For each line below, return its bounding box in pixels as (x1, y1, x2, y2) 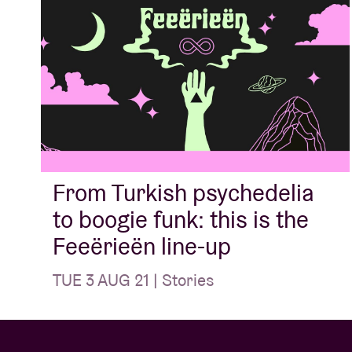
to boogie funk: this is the (53, 204, 309, 236)
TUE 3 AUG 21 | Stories (53, 269, 214, 291)
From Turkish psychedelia (53, 178, 314, 209)
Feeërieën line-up (53, 231, 231, 262)
